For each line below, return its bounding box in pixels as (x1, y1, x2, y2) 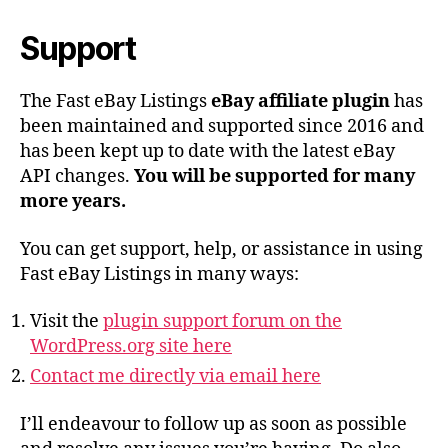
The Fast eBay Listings (20, 90, 211, 114)
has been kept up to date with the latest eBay (20, 140, 395, 164)
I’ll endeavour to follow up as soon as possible (20, 412, 407, 436)
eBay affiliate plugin (211, 90, 390, 114)
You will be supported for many (134, 165, 415, 189)
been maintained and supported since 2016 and (20, 115, 424, 139)
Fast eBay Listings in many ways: (20, 262, 299, 286)
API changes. (20, 165, 134, 189)
